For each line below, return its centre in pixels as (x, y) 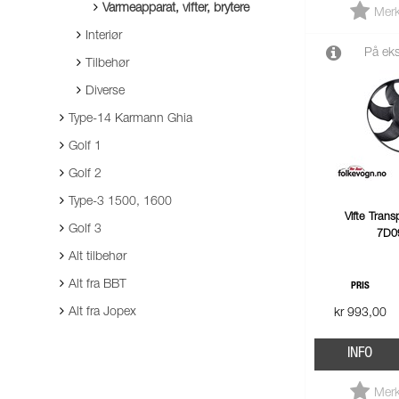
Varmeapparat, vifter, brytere (176, 9)
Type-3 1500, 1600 (120, 202)
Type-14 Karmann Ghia (130, 119)
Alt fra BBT (98, 285)
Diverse (105, 92)
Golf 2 (85, 175)
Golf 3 (85, 230)
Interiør (104, 37)
